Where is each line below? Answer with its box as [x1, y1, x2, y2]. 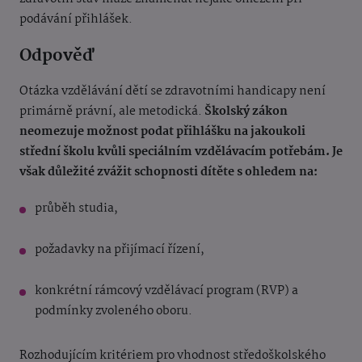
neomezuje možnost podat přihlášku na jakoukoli [19, 122, 305, 142]
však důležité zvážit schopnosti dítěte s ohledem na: [19, 162, 318, 183]
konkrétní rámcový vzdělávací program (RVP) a [35, 281, 298, 301]
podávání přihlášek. [19, 10, 133, 30]
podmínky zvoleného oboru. [35, 301, 192, 322]
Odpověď [19, 42, 95, 70]
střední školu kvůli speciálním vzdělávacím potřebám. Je [19, 142, 343, 162]
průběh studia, [35, 199, 118, 219]
